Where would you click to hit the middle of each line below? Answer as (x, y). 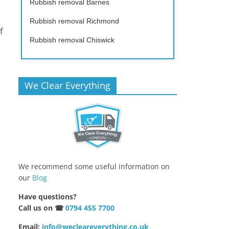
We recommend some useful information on (94, 167)
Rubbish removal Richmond (74, 21)
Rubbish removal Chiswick (72, 40)
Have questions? (48, 197)
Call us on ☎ (42, 208)
